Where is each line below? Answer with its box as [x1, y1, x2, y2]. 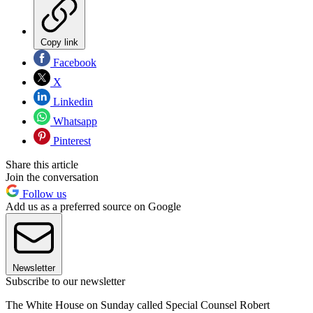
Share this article [6, 158, 78, 170]
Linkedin [50, 95, 93, 108]
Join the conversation [6, 170, 99, 183]
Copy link [41, 36, 78, 48]
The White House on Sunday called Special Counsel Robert [6, 298, 270, 311]
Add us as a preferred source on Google [6, 200, 181, 212]
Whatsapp [50, 115, 97, 127]
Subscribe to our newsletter [6, 275, 125, 287]
